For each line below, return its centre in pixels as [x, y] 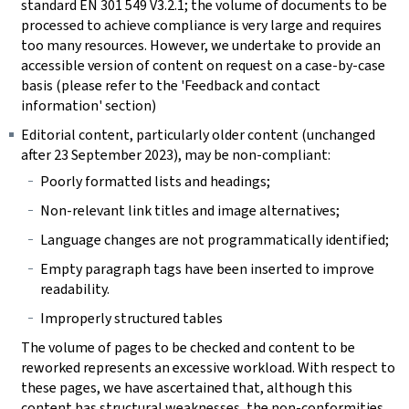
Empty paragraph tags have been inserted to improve [207, 269]
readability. [74, 289]
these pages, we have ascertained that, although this [187, 388]
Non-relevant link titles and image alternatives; [189, 210]
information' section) [89, 105]
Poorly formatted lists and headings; [155, 181]
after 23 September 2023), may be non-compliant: [176, 154]
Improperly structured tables [131, 318]
